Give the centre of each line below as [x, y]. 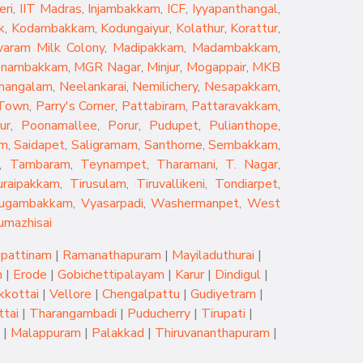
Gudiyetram [223, 294]
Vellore [70, 294]
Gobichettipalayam [111, 275]
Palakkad [117, 333]
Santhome [173, 145]
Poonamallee [59, 126]
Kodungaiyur [135, 28]
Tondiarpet [246, 184]
